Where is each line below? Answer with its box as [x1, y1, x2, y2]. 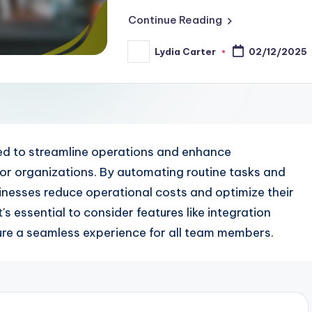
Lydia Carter [155, 45, 216, 57]
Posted [127, 49, 163, 61]
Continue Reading [128, 13, 222, 26]
